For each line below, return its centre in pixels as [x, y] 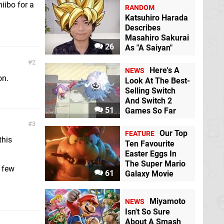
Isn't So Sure [147, 212]
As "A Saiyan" [149, 47]
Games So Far [150, 110]
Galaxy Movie [149, 174]
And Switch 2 [148, 100]
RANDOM [140, 7]
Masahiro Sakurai [157, 37]
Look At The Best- [157, 80]
